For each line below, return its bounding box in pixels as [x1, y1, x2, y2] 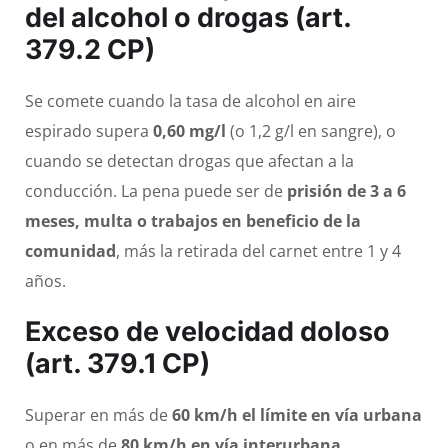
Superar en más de [25, 404, 172, 427]
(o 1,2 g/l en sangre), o [226, 120, 396, 143]
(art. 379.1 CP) [25, 347, 210, 381]
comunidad [25, 240, 116, 263]
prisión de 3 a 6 [287, 180, 406, 203]
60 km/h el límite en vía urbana [172, 404, 422, 427]
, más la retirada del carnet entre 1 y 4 [116, 240, 401, 263]
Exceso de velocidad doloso [25, 315, 390, 349]
